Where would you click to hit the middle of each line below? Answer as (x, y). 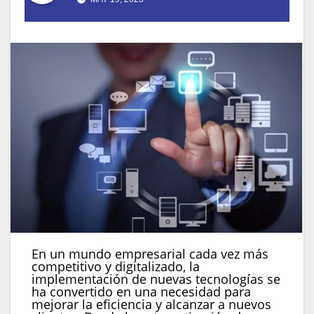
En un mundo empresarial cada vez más (150, 254)
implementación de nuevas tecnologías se (156, 279)
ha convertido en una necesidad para (141, 292)
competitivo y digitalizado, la (116, 267)
